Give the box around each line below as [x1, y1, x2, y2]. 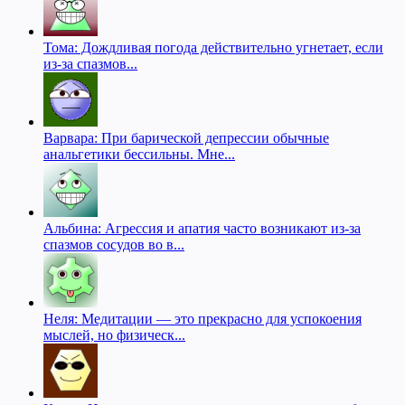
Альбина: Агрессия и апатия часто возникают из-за [43, 220, 361, 236]
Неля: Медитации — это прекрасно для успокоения [43, 310, 362, 326]
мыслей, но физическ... [43, 326, 185, 343]
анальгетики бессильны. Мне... [43, 146, 235, 162]
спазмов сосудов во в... [43, 236, 184, 252]
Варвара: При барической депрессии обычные [43, 129, 329, 146]
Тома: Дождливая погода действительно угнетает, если [43, 39, 383, 55]
